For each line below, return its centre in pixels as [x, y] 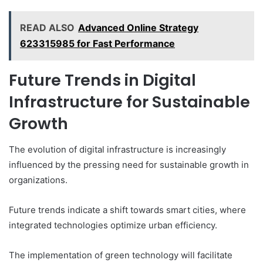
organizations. [38, 180]
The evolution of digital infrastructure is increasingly [117, 150]
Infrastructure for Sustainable [129, 102]
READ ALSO [47, 27]
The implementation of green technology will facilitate [121, 255]
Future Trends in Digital [102, 80]
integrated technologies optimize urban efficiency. [113, 225]
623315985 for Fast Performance [97, 43]
